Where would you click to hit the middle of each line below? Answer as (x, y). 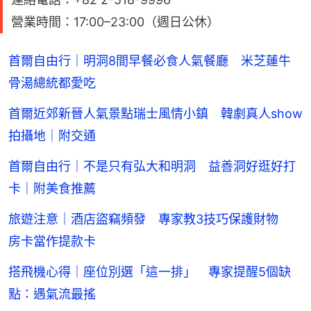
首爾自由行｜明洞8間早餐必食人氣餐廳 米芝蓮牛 (150, 60)
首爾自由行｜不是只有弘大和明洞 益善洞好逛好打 (152, 166)
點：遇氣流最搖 (52, 294)
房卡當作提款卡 (52, 241)
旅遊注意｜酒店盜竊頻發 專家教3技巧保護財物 (150, 219)
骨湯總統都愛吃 (52, 83)
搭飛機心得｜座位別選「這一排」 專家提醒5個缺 (150, 271)
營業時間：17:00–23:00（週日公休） (115, 22)
